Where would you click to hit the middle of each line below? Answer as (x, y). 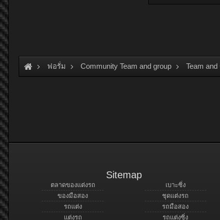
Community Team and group (126, 66)
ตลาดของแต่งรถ (73, 185)
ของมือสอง (73, 196)
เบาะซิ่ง (175, 185)
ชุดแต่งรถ (176, 196)
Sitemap (124, 175)
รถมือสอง (176, 206)
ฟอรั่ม (56, 66)
